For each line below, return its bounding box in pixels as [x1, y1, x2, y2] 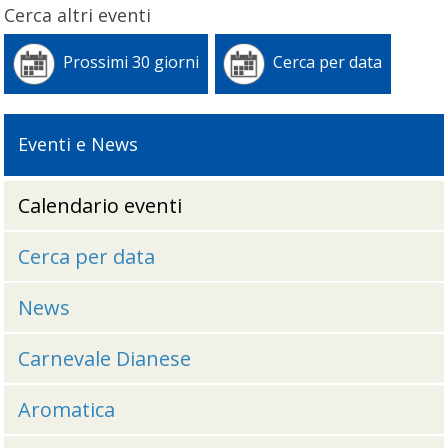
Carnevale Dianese [17, 344, 191, 372]
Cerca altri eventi [4, 3, 152, 28]
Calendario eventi [17, 191, 182, 219]
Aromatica [17, 395, 115, 423]
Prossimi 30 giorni [63, 51, 200, 74]
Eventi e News [17, 132, 138, 157]
